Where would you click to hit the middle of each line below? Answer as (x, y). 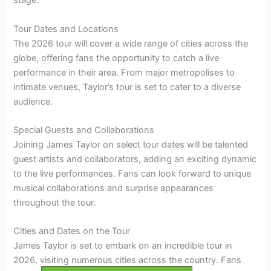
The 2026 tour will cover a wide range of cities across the (131, 43)
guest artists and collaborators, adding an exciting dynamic (135, 159)
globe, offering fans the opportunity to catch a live (116, 58)
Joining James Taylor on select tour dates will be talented (131, 145)
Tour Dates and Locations (66, 29)
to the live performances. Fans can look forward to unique (132, 174)
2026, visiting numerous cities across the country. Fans (128, 260)
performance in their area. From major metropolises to (124, 72)
